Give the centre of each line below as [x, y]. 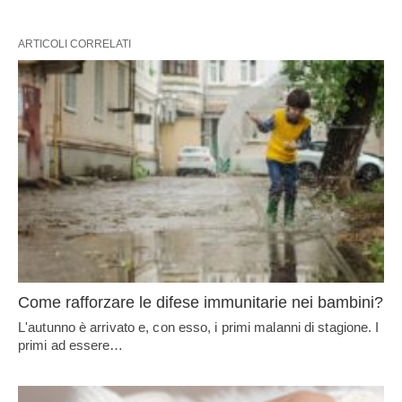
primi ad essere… [71, 345]
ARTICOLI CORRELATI [74, 44]
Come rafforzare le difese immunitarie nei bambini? [201, 303]
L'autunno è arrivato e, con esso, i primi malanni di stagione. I [199, 328]
